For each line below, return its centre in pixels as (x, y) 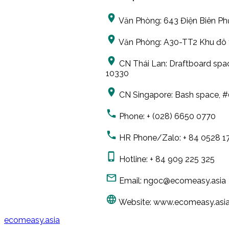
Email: (131, 181)
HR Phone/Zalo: (149, 138)
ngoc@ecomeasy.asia (185, 181)
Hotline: (133, 159)
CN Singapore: (146, 95)
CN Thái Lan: (143, 64)
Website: (134, 202)
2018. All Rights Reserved (109, 220)
